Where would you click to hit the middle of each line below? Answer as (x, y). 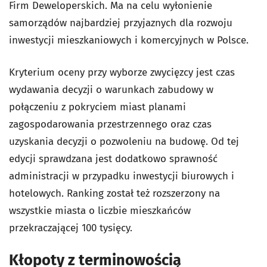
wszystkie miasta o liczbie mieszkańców (100, 211)
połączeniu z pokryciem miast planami (97, 107)
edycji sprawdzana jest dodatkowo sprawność (113, 159)
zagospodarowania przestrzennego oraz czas (110, 124)
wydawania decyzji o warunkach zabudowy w (111, 90)
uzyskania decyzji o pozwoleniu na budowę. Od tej (124, 142)
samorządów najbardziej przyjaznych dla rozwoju (121, 23)
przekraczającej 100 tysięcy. (71, 228)
